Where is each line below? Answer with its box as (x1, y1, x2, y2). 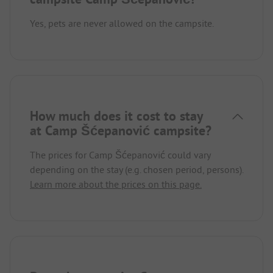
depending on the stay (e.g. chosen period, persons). (30, 163, 243, 176)
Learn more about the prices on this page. (30, 178, 202, 191)
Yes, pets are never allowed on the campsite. (30, 17, 214, 30)
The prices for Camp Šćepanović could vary (30, 149, 210, 161)
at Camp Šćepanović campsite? (30, 122, 211, 140)
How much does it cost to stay (30, 107, 203, 125)
